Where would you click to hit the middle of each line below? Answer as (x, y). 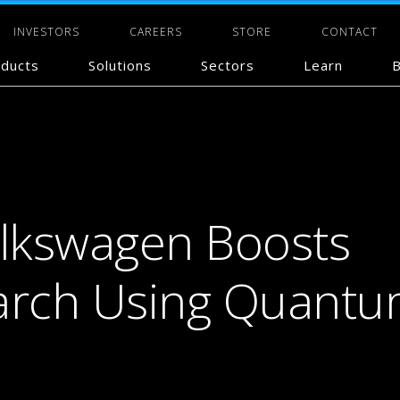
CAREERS (156, 32)
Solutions (120, 65)
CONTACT (350, 32)
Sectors (228, 65)
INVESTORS (46, 32)
